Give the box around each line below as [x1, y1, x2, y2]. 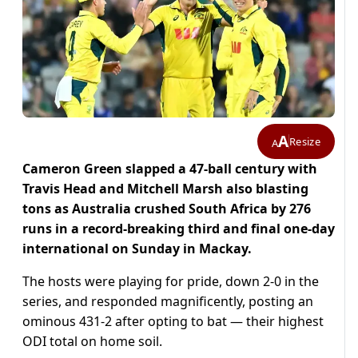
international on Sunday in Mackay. [22, 240, 252, 258]
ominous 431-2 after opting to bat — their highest [22, 312, 324, 331]
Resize [289, 133, 320, 149]
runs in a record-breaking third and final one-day [22, 220, 335, 238]
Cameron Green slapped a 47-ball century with [22, 160, 317, 178]
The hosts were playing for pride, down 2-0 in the [22, 272, 319, 291]
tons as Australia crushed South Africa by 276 [22, 200, 311, 218]
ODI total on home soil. [22, 332, 162, 351]
